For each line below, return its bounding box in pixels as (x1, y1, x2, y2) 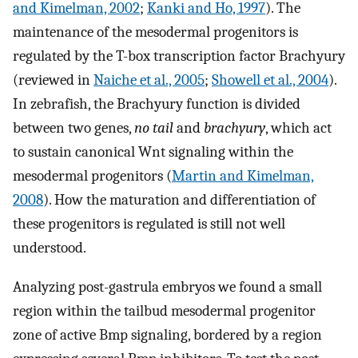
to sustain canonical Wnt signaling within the (13, 143, 293, 161)
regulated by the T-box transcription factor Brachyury (13, 47, 345, 66)
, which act (265, 119, 332, 137)
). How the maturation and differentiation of (43, 191, 316, 209)
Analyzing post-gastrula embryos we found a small (13, 277, 322, 296)
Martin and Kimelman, (172, 167, 314, 185)
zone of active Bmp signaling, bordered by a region (13, 325, 322, 344)
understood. (13, 239, 86, 257)
